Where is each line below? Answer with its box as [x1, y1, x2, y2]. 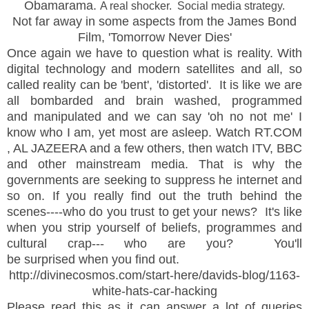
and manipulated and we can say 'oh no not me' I [7, 109, 302, 123]
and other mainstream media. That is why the [7, 157, 302, 171]
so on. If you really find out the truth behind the [7, 188, 302, 203]
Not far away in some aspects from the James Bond [12, 14, 297, 28]
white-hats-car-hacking [92, 283, 217, 298]
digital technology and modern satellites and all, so [7, 61, 302, 76]
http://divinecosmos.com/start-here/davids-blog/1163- [9, 268, 300, 282]
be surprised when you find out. [7, 252, 183, 266]
